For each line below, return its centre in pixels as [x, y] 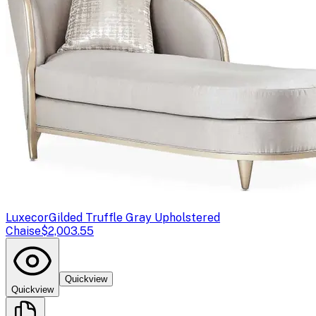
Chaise [23, 231]
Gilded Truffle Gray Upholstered [134, 217]
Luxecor [27, 217]
